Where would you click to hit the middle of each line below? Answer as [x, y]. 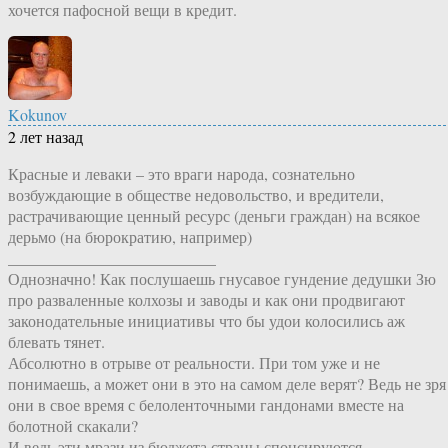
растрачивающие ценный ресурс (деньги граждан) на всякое [214, 216]
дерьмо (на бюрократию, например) [130, 237]
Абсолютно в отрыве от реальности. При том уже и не [194, 363]
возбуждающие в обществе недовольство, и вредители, [196, 195]
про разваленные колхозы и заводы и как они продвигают [206, 300]
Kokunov [37, 115]
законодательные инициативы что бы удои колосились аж [206, 321]
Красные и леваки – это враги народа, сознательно [181, 174]
